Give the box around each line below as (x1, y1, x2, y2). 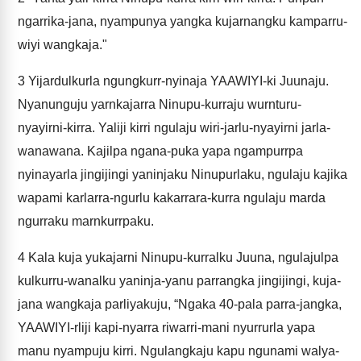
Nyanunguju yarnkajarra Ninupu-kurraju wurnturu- (18, 98, 301, 111)
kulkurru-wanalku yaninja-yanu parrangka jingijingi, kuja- (18, 274, 341, 288)
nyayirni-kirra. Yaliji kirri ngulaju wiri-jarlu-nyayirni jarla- (18, 121, 330, 135)
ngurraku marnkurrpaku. (18, 214, 154, 228)
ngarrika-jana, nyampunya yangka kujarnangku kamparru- (18, 15, 347, 28)
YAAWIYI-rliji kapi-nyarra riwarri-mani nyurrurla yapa (18, 321, 315, 334)
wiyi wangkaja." (18, 38, 107, 52)
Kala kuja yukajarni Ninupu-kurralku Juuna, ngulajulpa (25, 251, 338, 264)
